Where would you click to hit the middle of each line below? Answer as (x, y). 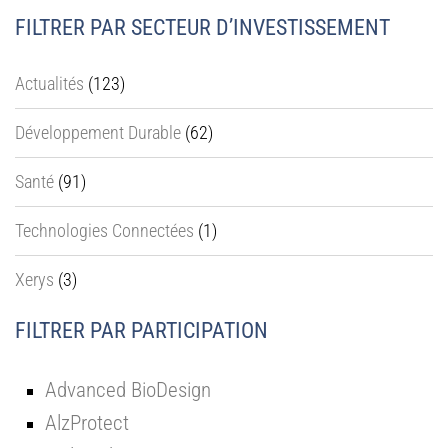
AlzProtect (87, 422)
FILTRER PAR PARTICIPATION (141, 330)
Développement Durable (98, 132)
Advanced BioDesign (128, 389)
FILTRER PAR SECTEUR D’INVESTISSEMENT (202, 27)
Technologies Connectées (104, 230)
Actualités (49, 83)
